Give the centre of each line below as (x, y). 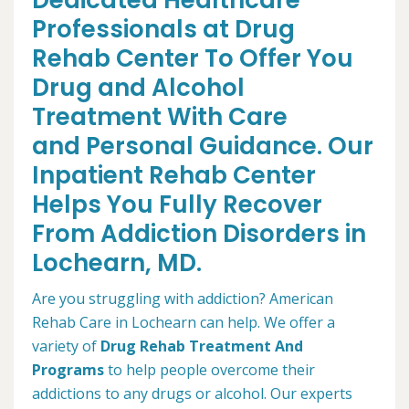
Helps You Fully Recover (177, 204)
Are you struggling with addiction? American (183, 299)
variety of (66, 346)
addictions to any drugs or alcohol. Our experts (192, 393)
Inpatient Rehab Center (174, 175)
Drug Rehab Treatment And (202, 346)
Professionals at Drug (163, 29)
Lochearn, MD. (117, 263)
